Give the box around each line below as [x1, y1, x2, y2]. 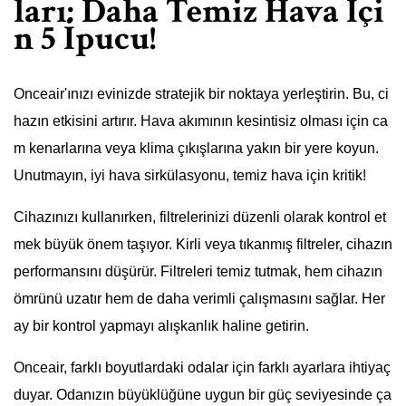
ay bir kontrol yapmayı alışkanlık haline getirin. [14, 318, 309, 334]
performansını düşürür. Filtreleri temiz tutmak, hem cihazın [14, 264, 382, 280]
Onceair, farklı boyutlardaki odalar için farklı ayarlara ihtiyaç [14, 360, 391, 376]
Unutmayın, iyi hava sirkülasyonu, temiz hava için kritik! [14, 168, 366, 184]
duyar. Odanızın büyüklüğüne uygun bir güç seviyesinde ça [14, 387, 391, 403]
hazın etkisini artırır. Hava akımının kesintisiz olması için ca [14, 113, 388, 130]
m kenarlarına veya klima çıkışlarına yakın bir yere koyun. [14, 140, 379, 157]
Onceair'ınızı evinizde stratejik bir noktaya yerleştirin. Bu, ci [14, 86, 389, 102]
